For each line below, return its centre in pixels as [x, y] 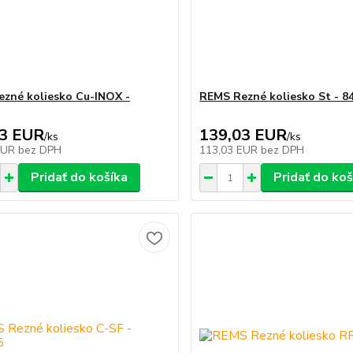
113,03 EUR [230, 150]
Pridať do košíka [79, 177]
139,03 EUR [243, 135]
